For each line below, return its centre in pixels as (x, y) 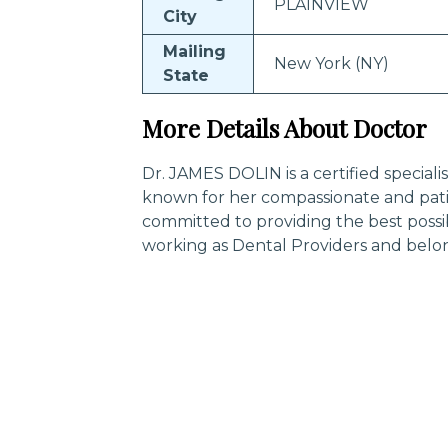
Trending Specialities (203, 411)
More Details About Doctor (284, 128)
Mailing (194, 51)
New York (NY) (331, 63)
